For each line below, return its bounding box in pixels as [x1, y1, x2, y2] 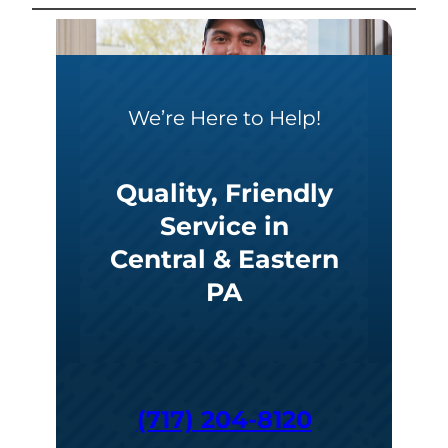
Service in [159, 211, 289, 242]
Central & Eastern [109, 244, 339, 275]
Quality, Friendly [115, 178, 333, 209]
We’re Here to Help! [127, 106, 321, 131]
